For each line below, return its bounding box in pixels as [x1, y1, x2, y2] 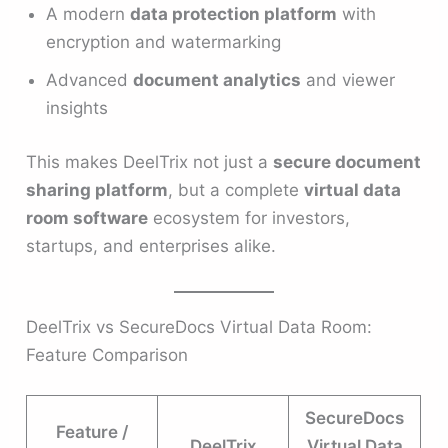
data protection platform [130, 4, 338, 25]
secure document [273, 151, 422, 172]
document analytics [133, 70, 302, 91]
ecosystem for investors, [148, 207, 351, 228]
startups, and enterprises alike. [26, 235, 277, 256]
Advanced [46, 70, 134, 91]
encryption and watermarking [46, 32, 282, 53]
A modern [46, 4, 131, 25]
